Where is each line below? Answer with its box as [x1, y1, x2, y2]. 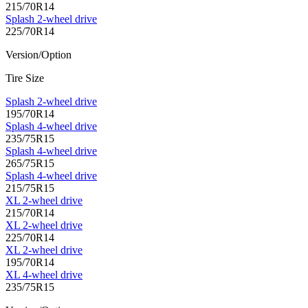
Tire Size [5, 72, 44, 85]
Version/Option [5, 49, 71, 61]
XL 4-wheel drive [5, 269, 82, 281]
